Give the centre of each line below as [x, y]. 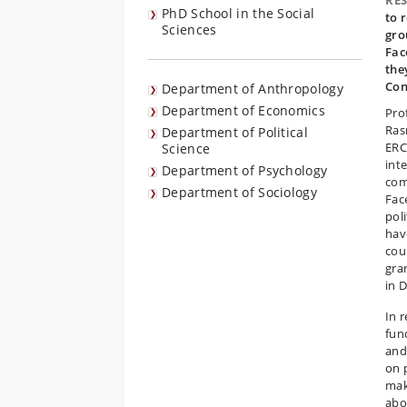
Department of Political [235, 132]
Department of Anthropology [253, 89]
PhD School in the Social [238, 13]
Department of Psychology [245, 170]
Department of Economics [243, 110]
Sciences [189, 30]
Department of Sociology [239, 192]
